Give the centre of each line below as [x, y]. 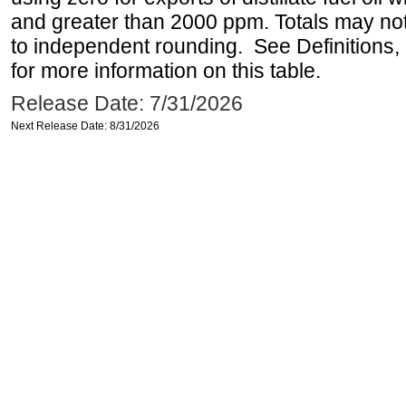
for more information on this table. [166, 71]
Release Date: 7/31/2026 [127, 103]
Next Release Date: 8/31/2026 [85, 126]
